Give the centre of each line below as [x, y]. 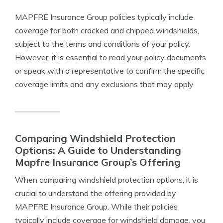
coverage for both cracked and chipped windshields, [107, 30]
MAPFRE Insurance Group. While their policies [96, 207]
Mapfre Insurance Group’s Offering [98, 162]
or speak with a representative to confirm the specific [110, 71]
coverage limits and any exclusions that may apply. [105, 84]
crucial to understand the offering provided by [96, 193]
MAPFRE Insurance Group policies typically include [104, 17]
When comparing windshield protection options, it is [107, 180]
